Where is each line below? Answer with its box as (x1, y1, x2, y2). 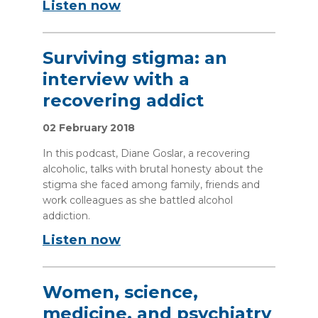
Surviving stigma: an (43, 48, 227, 68)
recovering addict (43, 90, 204, 111)
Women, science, (43, 282, 198, 302)
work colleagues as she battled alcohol (43, 194, 233, 207)
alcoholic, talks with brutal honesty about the (43, 163, 263, 175)
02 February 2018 (43, 121, 135, 134)
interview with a (43, 69, 190, 89)
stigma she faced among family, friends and (43, 178, 260, 191)
